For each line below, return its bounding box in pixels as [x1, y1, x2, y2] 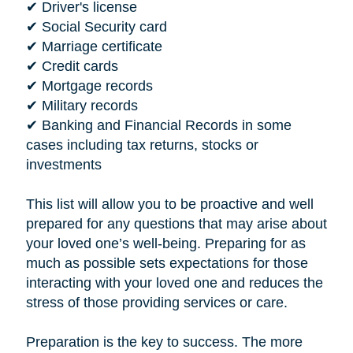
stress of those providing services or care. [25, 294, 288, 310]
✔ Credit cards [25, 58, 118, 74]
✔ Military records [25, 97, 138, 113]
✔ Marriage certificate [25, 38, 162, 54]
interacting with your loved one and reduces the [25, 274, 323, 291]
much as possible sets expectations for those [25, 255, 308, 271]
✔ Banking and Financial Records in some [25, 117, 292, 133]
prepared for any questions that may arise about [25, 215, 327, 232]
